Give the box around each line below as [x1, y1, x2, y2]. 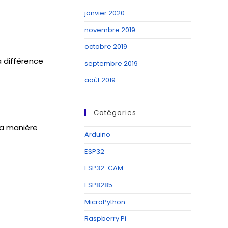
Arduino [84, 130, 110, 139]
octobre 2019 [84, 42, 127, 51]
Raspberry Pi [84, 214, 126, 223]
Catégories [94, 108, 136, 118]
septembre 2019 [84, 59, 138, 68]
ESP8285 [84, 180, 112, 190]
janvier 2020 [84, 8, 125, 18]
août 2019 [84, 75, 116, 85]
